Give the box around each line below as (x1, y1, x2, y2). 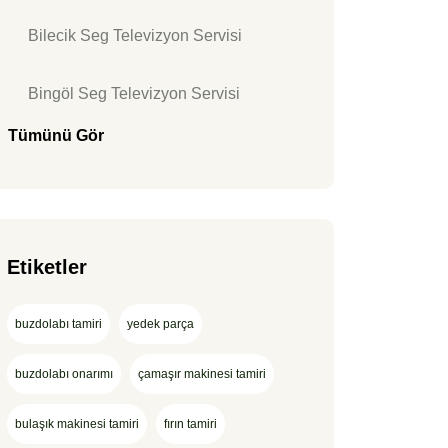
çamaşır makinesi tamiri (138, 367, 266, 381)
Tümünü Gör (8, 127, 104, 144)
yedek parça (127, 317, 194, 331)
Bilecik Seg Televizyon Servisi (28, 27, 242, 44)
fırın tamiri (164, 417, 217, 431)
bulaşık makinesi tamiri (15, 417, 139, 431)
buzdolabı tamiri (15, 317, 102, 331)
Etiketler (7, 256, 87, 278)
